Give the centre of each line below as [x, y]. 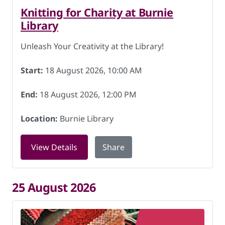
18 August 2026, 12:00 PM [87, 94]
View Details [54, 147]
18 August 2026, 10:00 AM [93, 70]
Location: [39, 119]
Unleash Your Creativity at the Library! [92, 46]
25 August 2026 [54, 187]
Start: [32, 70]
